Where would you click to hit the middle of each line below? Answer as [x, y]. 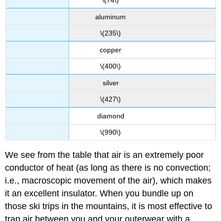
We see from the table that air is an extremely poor [105, 155]
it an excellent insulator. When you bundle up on [99, 194]
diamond [110, 116]
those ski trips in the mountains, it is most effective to [109, 206]
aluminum [110, 17]
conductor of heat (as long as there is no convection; [108, 168]
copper [110, 50]
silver [110, 83]
